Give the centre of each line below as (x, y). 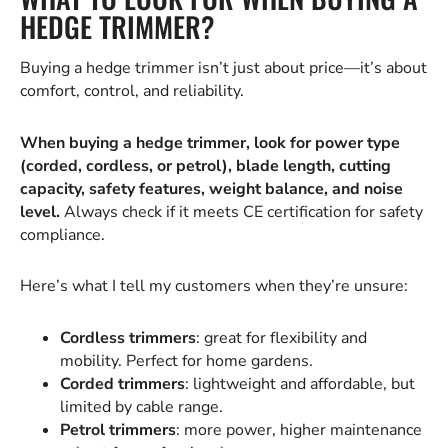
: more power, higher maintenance (299, 430)
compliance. (62, 234)
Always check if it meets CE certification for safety (241, 211)
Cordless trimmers (128, 338)
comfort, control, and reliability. (132, 90)
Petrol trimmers (118, 430)
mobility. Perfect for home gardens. (186, 361)
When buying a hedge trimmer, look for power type (210, 142)
